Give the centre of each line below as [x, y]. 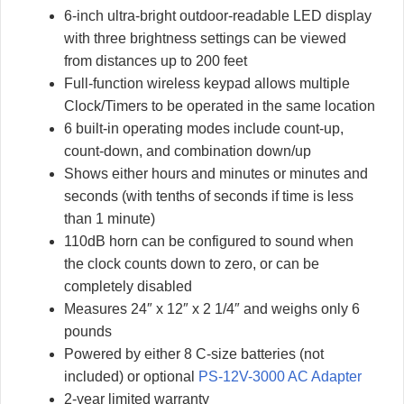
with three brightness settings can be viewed [205, 38]
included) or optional [131, 376]
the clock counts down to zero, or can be [192, 263]
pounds [88, 331]
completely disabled [128, 286]
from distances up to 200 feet [156, 60]
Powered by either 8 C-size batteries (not [194, 353]
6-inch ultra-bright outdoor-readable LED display [218, 15]
